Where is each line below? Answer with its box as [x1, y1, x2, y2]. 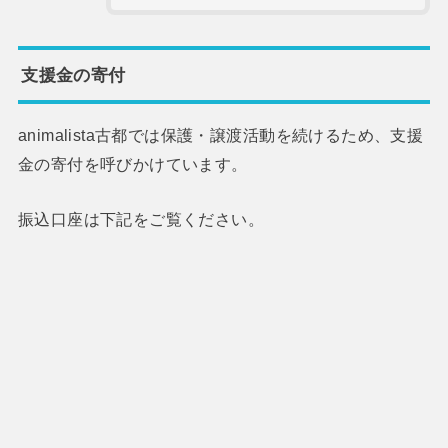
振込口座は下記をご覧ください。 [17, 210, 265, 229]
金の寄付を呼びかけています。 [17, 155, 248, 174]
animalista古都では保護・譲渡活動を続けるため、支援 [17, 126, 424, 145]
